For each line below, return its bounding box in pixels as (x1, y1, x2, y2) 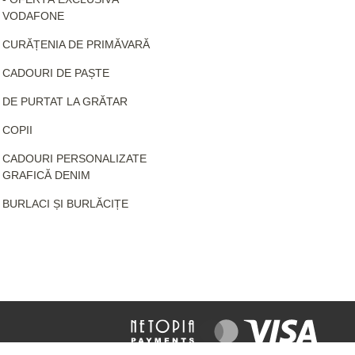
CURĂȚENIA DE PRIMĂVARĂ (2, 37, 150, 51)
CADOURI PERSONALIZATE (2, 151, 147, 165)
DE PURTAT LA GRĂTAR (2, 94, 128, 108)
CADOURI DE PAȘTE (2, 66, 109, 79)
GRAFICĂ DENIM (2, 168, 90, 181)
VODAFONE (2, 9, 64, 22)
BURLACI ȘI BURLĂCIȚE (2, 197, 128, 210)
